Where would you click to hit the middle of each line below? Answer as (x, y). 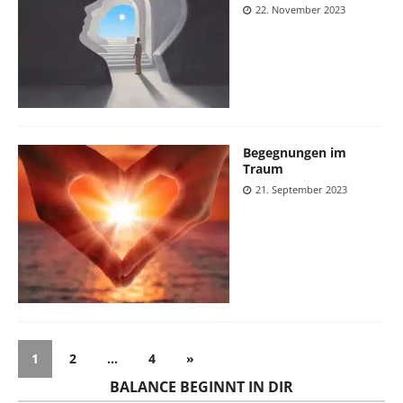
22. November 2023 (300, 10)
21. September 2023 (301, 189)
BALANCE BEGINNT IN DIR (201, 387)
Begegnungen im (295, 152)
